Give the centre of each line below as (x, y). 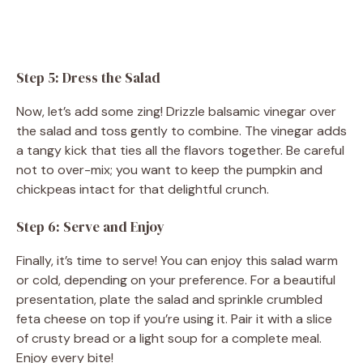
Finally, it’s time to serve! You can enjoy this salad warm (177, 260)
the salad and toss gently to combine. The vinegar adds (181, 130)
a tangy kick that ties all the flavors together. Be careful (180, 150)
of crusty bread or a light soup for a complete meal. (169, 338)
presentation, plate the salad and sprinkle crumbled (169, 299)
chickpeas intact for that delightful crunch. (143, 189)
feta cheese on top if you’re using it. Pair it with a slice (174, 318)
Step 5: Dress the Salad (88, 77)
